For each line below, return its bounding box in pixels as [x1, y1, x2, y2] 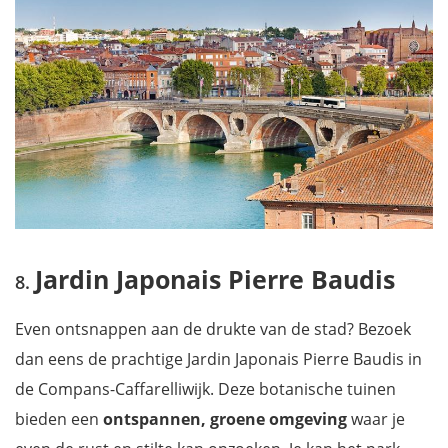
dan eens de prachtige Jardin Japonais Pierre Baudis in [15, 347, 422, 370]
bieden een [15, 407, 103, 430]
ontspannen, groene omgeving [103, 407, 347, 430]
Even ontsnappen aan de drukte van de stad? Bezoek [15, 317, 411, 340]
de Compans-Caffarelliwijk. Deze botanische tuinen [15, 377, 396, 400]
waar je [347, 407, 405, 430]
